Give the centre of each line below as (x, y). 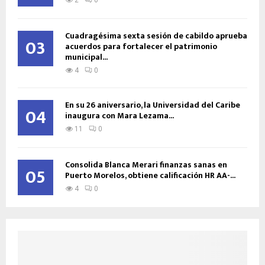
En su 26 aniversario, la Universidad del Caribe (153, 105)
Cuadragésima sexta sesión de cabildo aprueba (156, 36)
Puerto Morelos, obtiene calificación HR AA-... (150, 176)
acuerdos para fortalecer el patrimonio (141, 47)
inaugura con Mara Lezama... (119, 116)
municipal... (86, 57)
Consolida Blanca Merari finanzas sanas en (146, 165)
